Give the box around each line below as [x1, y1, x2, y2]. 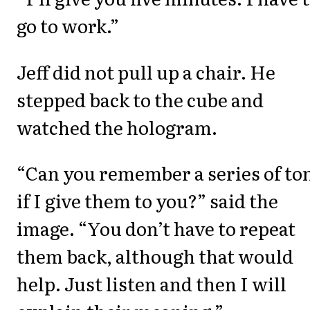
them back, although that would [17, 242, 293, 270]
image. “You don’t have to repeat [17, 215, 295, 242]
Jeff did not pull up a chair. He [17, 57, 275, 85]
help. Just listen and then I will [17, 270, 286, 298]
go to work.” [17, 12, 119, 39]
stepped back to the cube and [17, 85, 264, 113]
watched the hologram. [17, 113, 217, 140]
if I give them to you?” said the [17, 187, 278, 215]
